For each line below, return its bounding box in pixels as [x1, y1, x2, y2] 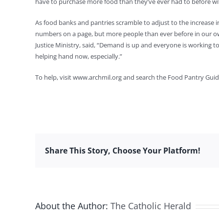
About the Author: [35, 200, 110, 212]
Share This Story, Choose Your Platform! [45, 145, 200, 156]
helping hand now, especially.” [35, 52, 122, 61]
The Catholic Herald [110, 200, 191, 212]
